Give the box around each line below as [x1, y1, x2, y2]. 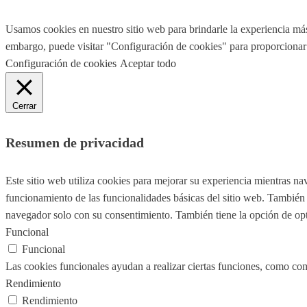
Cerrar [12, 101, 36, 112]
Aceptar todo [120, 58, 176, 70]
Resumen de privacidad [5, 134, 144, 150]
